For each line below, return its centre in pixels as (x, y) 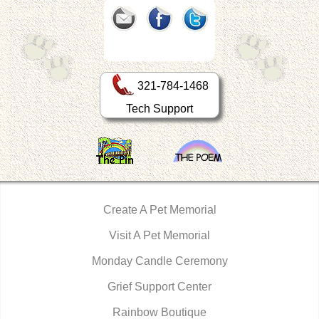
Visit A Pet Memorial (159, 235)
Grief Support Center (159, 286)
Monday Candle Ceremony (159, 261)
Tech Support (159, 108)
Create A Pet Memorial (159, 209)
